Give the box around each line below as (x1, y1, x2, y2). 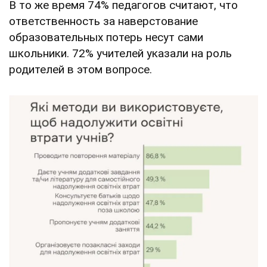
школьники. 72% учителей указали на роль (9, 46, 232, 60)
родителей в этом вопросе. (9, 62, 152, 76)
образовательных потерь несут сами (9, 30, 203, 44)
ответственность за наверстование (9, 14, 198, 28)
